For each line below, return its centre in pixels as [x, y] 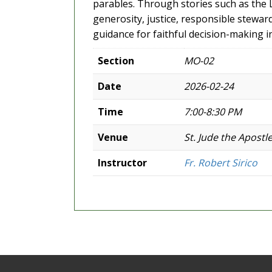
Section [116, 60]
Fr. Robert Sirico [221, 162]
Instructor [122, 162]
